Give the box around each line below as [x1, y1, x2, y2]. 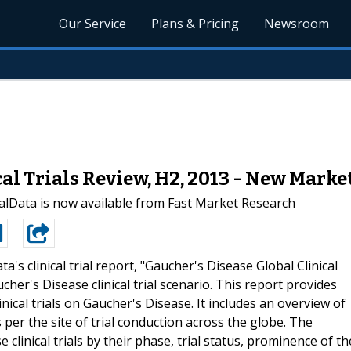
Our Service [59, 15, 127, 32]
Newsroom [264, 15, 330, 32]
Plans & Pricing [151, 15, 240, 32]
